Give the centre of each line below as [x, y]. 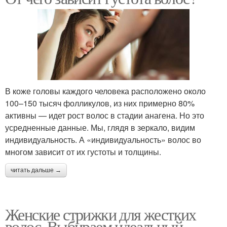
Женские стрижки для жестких [101, 214]
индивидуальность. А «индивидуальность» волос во [103, 139]
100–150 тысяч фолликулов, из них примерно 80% [100, 103]
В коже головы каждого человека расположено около [105, 91]
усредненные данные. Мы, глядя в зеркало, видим [100, 127]
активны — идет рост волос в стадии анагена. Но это [105, 115]
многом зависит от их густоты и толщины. [83, 152]
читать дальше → [36, 170]
